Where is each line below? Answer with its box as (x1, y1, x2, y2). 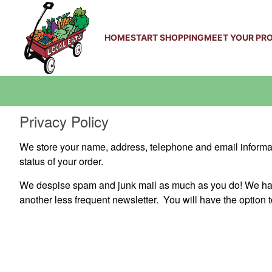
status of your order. (19, 154, 106, 168)
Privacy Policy (19, 110, 109, 132)
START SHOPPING (130, 32, 204, 42)
